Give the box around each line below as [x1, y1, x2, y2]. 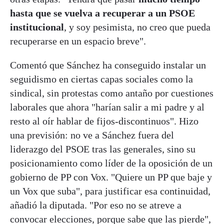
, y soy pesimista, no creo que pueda [64, 21, 210, 32]
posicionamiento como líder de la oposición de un [10, 157, 212, 168]
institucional [10, 21, 64, 32]
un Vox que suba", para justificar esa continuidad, [10, 185, 210, 196]
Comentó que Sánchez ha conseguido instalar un [10, 59, 206, 70]
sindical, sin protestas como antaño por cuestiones [10, 87, 213, 98]
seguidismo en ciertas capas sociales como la [10, 73, 193, 84]
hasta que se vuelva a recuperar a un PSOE [10, 7, 195, 18]
